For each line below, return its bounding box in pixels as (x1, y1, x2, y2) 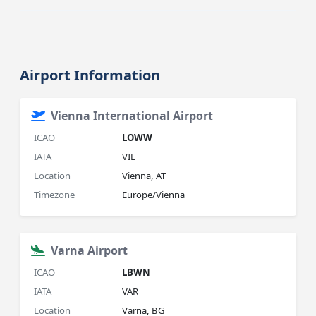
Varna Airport (51, 243, 128, 258)
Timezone (34, 188, 75, 201)
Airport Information (20, 66, 161, 85)
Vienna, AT (122, 169, 166, 182)
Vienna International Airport (51, 108, 214, 123)
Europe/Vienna (122, 188, 186, 201)
